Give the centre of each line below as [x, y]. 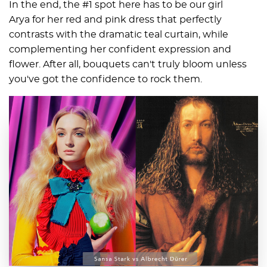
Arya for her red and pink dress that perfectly [115, 19]
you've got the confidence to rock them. [105, 79]
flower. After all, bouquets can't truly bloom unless [128, 64]
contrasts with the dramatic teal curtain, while [119, 34]
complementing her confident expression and [120, 49]
